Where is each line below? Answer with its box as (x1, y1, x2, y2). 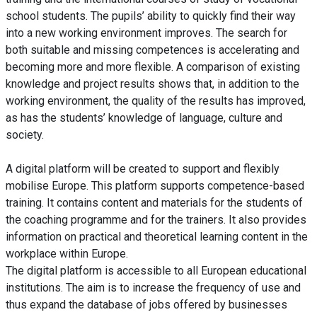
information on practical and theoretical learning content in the (6, 230, 308, 244)
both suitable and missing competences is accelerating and (6, 43, 299, 57)
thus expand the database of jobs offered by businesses (6, 298, 287, 312)
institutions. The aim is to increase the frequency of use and (6, 281, 301, 295)
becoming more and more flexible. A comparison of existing (6, 60, 300, 74)
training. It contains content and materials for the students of (6, 196, 303, 210)
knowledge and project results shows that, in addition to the (6, 77, 299, 91)
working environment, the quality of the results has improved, (6, 94, 306, 108)
